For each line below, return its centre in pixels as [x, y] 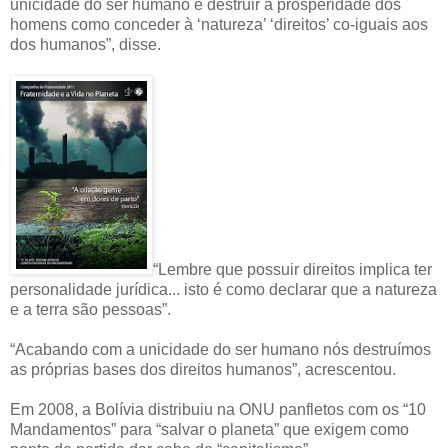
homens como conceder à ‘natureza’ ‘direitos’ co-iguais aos [219, 25]
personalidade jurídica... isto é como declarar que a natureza [223, 290]
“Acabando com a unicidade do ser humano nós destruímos [220, 350]
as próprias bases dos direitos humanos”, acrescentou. [203, 370]
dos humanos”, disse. [85, 45]
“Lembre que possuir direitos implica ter [292, 270]
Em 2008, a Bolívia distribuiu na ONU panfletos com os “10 [218, 410]
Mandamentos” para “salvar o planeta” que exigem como [209, 430]
